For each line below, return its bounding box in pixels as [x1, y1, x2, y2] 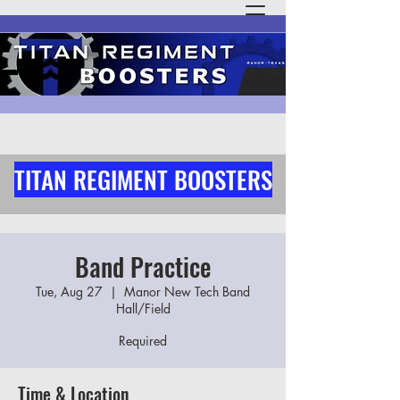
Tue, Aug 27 [36, 283, 103, 300]
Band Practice [75, 248, 211, 285]
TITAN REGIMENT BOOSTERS [13, 162, 272, 197]
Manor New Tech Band [124, 283, 250, 300]
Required [119, 332, 167, 349]
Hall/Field [115, 300, 171, 317]
